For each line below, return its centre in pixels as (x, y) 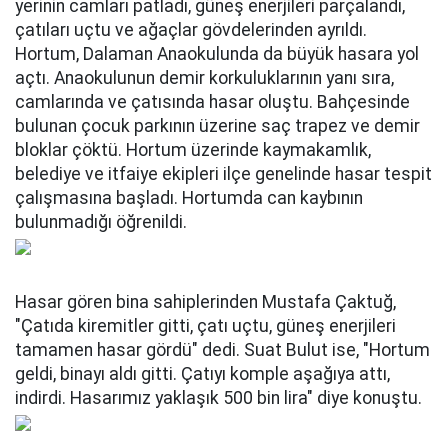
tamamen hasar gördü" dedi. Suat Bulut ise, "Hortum (222, 350)
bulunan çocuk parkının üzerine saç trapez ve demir (217, 126)
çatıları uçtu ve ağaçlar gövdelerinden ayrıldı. (191, 30)
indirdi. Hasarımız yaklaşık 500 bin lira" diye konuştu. (218, 398)
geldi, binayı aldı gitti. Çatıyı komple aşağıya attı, (202, 374)
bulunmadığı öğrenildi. (101, 222)
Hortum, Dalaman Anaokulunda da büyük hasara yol (217, 54)
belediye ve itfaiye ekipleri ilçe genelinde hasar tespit (223, 174)
